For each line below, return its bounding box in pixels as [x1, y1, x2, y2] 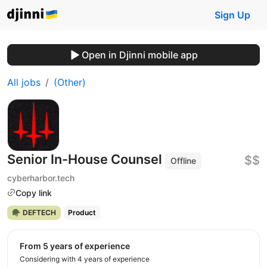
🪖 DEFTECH [11, 208, 56, 218]
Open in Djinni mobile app [81, 49, 198, 61]
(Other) [54, 76, 86, 88]
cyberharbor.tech [7, 172, 74, 183]
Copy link [15, 187, 52, 198]
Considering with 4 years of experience [20, 254, 150, 263]
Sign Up [215, 9, 250, 21]
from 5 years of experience [24, 240, 130, 251]
